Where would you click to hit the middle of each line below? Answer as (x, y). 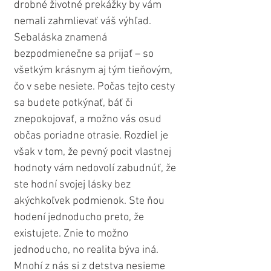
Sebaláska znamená (62, 38)
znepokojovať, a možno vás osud (89, 120)
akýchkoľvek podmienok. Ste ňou (90, 201)
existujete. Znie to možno (72, 234)
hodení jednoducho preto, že (80, 218)
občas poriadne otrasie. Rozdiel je (92, 136)
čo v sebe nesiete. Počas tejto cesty (96, 87)
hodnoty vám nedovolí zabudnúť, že (96, 169)
